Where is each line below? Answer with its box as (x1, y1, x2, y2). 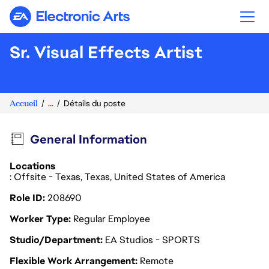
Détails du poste (64, 98, 125, 109)
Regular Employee (73, 213, 150, 225)
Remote (140, 255, 174, 267)
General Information (29, 131, 147, 147)
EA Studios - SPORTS (105, 234, 200, 246)
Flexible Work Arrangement (10, 255, 138, 267)
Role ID (10, 192, 45, 204)
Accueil (10, 97, 38, 109)
